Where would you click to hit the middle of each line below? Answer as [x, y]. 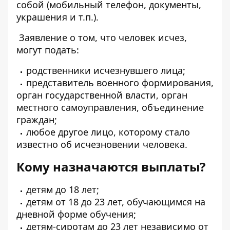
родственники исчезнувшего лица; [106, 70]
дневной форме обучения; [76, 214]
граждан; [37, 120]
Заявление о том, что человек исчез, [102, 37]
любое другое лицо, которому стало [108, 132]
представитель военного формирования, [120, 83]
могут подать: [48, 50]
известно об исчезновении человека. [102, 144]
